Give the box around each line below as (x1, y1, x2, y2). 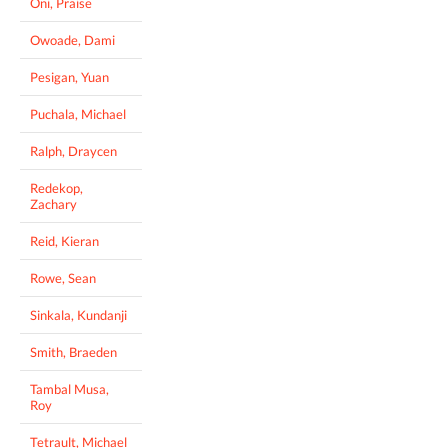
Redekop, (30, 180, 83, 197)
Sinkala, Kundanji (30, 307, 127, 324)
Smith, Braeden (30, 344, 117, 361)
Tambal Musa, (30, 381, 109, 398)
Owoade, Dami (30, 32, 115, 49)
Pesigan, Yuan (30, 69, 109, 86)
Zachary (30, 196, 77, 213)
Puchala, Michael (30, 106, 126, 123)
